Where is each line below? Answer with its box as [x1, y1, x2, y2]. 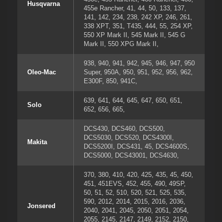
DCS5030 [84, 134, 111, 142]
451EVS [98, 180, 122, 188]
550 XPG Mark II [108, 40, 157, 48]
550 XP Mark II [84, 31, 127, 39]
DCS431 [117, 143, 141, 151]
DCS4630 [150, 152, 177, 160]
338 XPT [84, 22, 109, 30]
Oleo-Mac [27, 68, 56, 76]
